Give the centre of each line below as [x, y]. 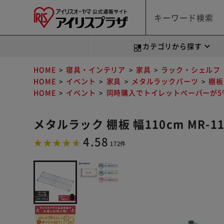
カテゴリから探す [172, 46]
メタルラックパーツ [165, 81]
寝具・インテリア [96, 69]
